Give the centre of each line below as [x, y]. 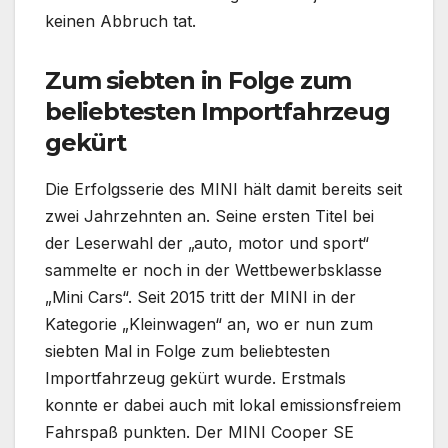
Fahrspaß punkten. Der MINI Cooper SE [202, 431]
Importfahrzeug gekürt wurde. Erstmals [195, 377]
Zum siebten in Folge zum [198, 80]
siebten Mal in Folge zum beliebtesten [187, 350]
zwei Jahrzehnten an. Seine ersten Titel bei [209, 215]
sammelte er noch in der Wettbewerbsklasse [213, 269]
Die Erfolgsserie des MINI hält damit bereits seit [223, 188]
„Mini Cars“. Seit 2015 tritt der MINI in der [200, 296]
